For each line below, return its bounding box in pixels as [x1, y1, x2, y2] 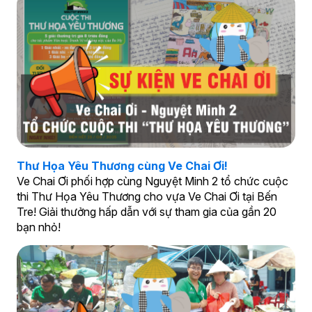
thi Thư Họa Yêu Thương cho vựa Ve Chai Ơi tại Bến [16, 189, 277, 204]
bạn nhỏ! [16, 220, 61, 235]
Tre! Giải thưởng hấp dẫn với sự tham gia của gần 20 [16, 205, 276, 219]
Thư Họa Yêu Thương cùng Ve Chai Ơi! [16, 159, 228, 173]
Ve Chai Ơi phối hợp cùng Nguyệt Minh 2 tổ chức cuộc [16, 174, 288, 189]
